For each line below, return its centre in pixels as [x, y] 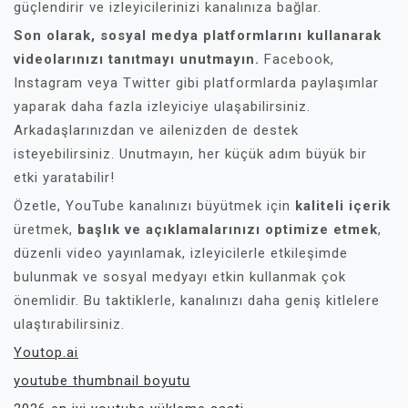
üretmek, [46, 229]
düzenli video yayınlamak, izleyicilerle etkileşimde [181, 253]
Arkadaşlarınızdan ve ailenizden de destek [156, 130]
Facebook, [297, 59]
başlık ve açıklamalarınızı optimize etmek [228, 229]
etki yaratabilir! [64, 178]
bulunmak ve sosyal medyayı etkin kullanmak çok [180, 277]
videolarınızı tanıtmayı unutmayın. [137, 59]
